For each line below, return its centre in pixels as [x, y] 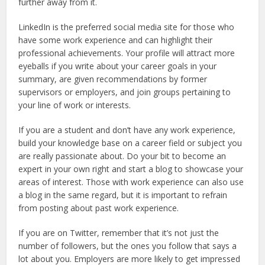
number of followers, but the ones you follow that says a [128, 245]
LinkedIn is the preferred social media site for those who [127, 27]
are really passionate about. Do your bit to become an [122, 156]
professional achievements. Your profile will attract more [127, 53]
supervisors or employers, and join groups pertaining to [125, 92]
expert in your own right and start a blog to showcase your [131, 169]
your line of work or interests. [75, 105]
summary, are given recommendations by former [113, 79]
